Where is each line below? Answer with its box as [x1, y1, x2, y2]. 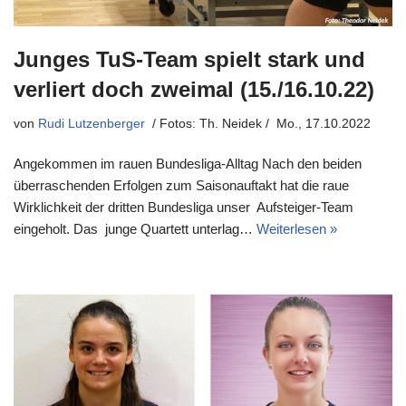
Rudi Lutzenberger [38, 116, 145, 130]
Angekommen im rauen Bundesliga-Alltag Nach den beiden [14, 155, 362, 171]
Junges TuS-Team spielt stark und [14, 46, 365, 72]
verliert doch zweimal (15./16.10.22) [14, 76, 374, 101]
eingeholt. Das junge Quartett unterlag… [14, 220, 256, 237]
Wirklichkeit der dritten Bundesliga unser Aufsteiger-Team [14, 198, 353, 215]
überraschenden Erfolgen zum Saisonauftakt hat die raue [14, 177, 349, 193]
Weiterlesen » [256, 220, 337, 237]
